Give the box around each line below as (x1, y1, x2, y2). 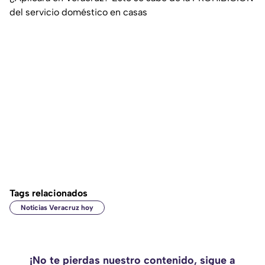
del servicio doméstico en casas (9, 7, 147, 18)
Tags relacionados (9, 188, 88, 199)
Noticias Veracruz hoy (21, 203, 93, 212)
